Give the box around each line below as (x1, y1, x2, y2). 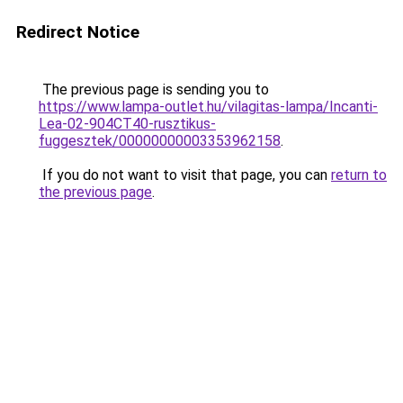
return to (331, 166, 387, 184)
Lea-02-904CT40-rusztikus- (39, 115, 216, 132)
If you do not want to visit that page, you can (39, 166, 331, 184)
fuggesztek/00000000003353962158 (39, 132, 281, 149)
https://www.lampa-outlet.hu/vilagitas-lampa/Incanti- (39, 98, 378, 115)
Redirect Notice (16, 22, 139, 42)
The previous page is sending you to (39, 81, 269, 98)
